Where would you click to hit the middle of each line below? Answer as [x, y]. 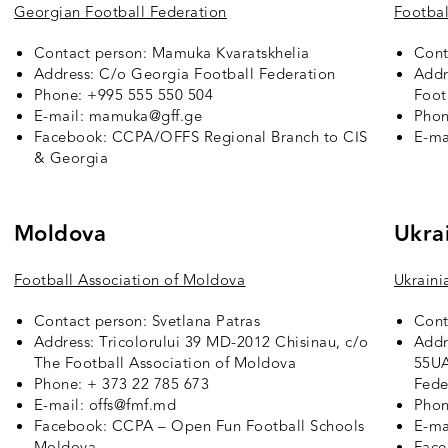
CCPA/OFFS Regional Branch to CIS [239, 138]
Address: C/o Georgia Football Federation [184, 75]
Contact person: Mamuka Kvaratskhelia [171, 54]
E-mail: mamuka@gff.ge [118, 117]
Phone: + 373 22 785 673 [121, 385]
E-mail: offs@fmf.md [105, 406]
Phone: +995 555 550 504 [123, 96]
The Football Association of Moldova [165, 364]
